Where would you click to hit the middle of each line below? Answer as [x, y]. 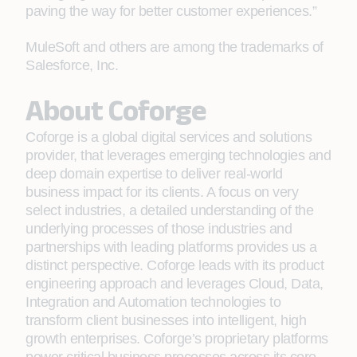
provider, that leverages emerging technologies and [178, 155]
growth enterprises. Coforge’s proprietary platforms [177, 339]
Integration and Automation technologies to [153, 302]
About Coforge [116, 110]
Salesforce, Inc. [72, 65]
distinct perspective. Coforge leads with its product [175, 265]
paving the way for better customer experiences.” [171, 11]
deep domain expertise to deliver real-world [154, 174]
